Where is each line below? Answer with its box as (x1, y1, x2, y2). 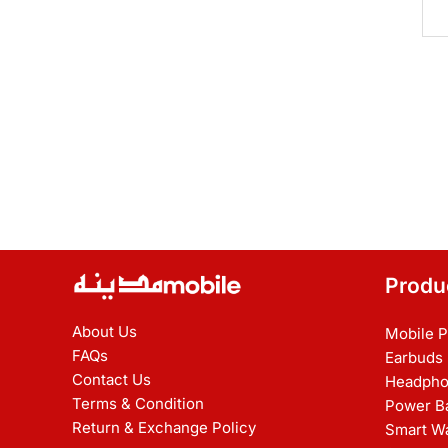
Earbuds (384, 348, 443, 367)
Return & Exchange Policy (72, 417, 256, 437)
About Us (72, 321, 137, 341)
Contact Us (72, 369, 151, 389)
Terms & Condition (72, 393, 204, 413)
